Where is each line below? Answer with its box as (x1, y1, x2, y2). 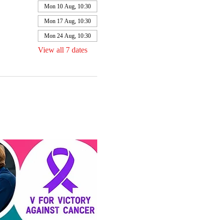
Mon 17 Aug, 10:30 (44, 18, 91, 25)
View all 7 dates (37, 46, 87, 54)
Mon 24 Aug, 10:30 (44, 32, 91, 39)
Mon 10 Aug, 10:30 (44, 3, 91, 10)
